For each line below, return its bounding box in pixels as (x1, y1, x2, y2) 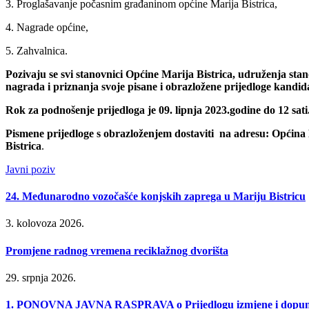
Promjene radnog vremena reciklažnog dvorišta (6, 244, 228, 257)
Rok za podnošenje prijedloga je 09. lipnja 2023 (6, 103, 227, 116)
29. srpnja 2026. (6, 271, 76, 283)
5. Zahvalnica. (6, 44, 68, 57)
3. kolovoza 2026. (6, 217, 84, 230)
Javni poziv (6, 163, 55, 175)
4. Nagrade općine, (6, 21, 88, 33)
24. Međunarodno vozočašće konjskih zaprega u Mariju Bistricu (6, 190, 306, 203)
